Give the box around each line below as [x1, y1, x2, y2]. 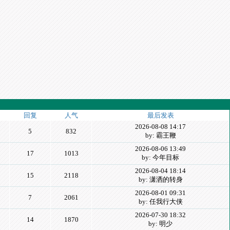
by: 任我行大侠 [138, 198, 183, 205]
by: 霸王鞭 [145, 131, 176, 139]
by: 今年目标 [142, 154, 179, 161]
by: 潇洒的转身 [138, 176, 183, 183]
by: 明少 [148, 220, 172, 227]
